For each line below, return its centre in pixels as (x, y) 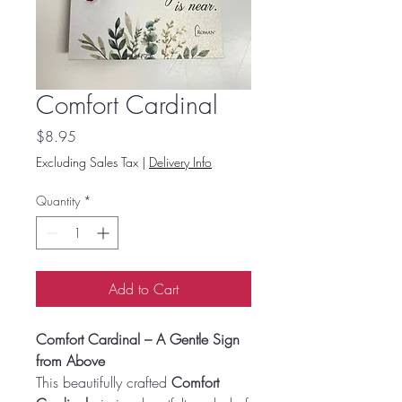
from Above (70, 360)
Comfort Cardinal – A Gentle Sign (138, 339)
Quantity (58, 200)
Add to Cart (144, 288)
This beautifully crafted (104, 382)
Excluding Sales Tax (87, 162)
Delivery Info (180, 162)
